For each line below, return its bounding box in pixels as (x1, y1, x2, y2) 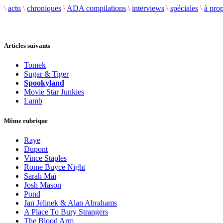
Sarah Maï (24, 171, 56, 180)
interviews (132, 4, 164, 12)
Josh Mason (24, 180, 61, 189)
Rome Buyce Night (24, 162, 85, 171)
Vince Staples (24, 153, 67, 162)
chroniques (27, 4, 61, 12)
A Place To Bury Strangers (24, 207, 108, 216)
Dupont (24, 144, 48, 153)
